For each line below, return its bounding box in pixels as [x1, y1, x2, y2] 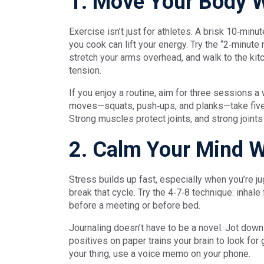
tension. [69, 65, 101, 76]
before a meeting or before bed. [69, 200, 200, 211]
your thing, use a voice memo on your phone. [69, 248, 250, 259]
